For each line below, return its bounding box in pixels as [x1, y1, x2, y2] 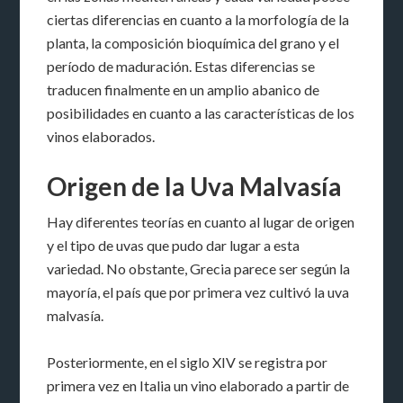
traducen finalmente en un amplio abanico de [47, 80, 320, 98]
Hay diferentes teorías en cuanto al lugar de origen [47, 212, 355, 230]
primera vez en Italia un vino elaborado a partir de [47, 376, 350, 394]
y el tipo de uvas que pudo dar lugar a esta [47, 236, 300, 254]
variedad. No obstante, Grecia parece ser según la [47, 259, 351, 277]
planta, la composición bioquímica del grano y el [47, 33, 340, 51]
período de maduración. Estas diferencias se [47, 57, 316, 75]
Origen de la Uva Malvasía [47, 170, 343, 201]
